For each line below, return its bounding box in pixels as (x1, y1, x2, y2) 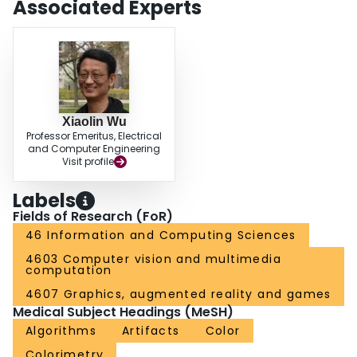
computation (25, 262, 112, 279)
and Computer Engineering (28, 142, 160, 156)
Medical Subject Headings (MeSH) (13, 303, 233, 322)
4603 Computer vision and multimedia (25, 251, 281, 268)
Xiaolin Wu (61, 115, 127, 129)
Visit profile (61, 155, 114, 169)
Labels (13, 187, 76, 214)
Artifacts (122, 323, 180, 339)
